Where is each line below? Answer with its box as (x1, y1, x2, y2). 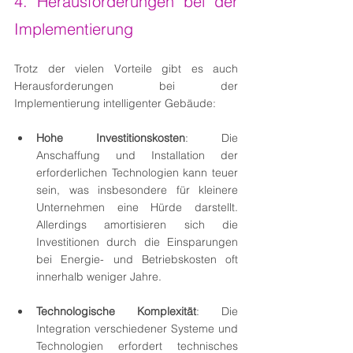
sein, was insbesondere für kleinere (36, 182, 238, 197)
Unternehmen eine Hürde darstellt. (36, 199, 238, 214)
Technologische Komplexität (36, 303, 196, 318)
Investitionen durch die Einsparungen (36, 234, 238, 249)
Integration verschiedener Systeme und (36, 321, 238, 336)
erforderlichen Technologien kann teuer (36, 165, 238, 180)
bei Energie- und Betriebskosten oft (36, 251, 238, 266)
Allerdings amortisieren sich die (36, 217, 238, 232)
